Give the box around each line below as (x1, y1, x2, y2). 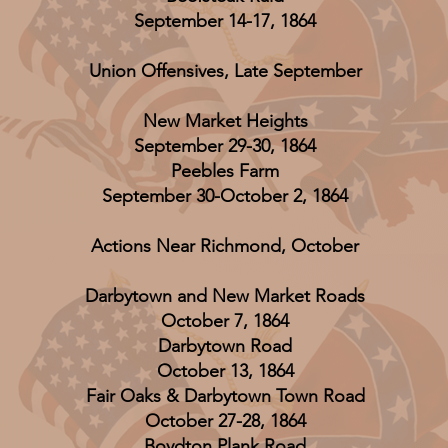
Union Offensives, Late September (88, 60, 362, 82)
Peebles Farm (171, 160, 279, 182)
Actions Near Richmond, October (91, 235, 359, 257)
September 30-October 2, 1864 (102, 185, 348, 207)
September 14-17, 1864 (134, 10, 316, 32)
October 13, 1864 (156, 360, 294, 382)
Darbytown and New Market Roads (85, 285, 365, 307)
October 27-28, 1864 (144, 410, 306, 432)
